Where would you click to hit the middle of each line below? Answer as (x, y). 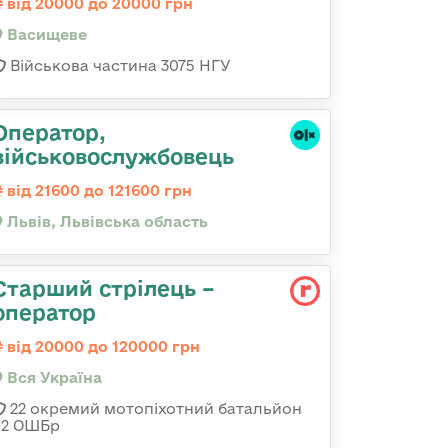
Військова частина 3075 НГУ (118, 65)
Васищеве (45, 34)
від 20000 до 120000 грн (101, 346)
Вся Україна (52, 377)
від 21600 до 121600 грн (97, 190)
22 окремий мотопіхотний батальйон (154, 408)
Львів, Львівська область (105, 221)
